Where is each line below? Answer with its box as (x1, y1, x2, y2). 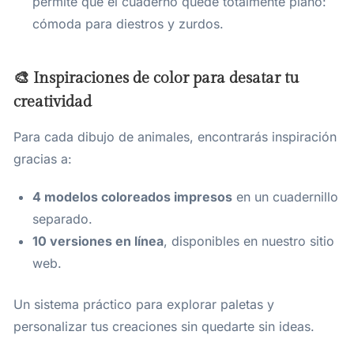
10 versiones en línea (32, 233, 164, 250)
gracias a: (13, 151, 72, 168)
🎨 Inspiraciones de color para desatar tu (13, 69, 299, 88)
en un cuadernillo (232, 189, 338, 205)
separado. (32, 211, 92, 228)
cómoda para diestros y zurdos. (32, 16, 224, 32)
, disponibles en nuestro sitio (164, 233, 334, 250)
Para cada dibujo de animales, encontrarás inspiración (13, 129, 337, 145)
